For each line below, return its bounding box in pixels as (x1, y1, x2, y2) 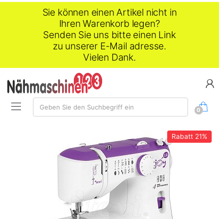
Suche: (32, 96, 53, 104)
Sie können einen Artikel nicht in (42, 6, 177, 18)
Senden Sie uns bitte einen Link (43, 29, 176, 41)
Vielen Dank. (83, 51, 136, 63)
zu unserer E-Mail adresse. (52, 40, 166, 52)
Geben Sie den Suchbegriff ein (39, 103, 134, 111)
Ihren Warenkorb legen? (59, 18, 160, 29)
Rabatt (171, 132, 193, 141)
